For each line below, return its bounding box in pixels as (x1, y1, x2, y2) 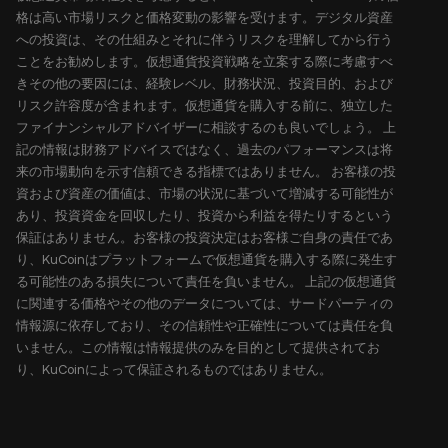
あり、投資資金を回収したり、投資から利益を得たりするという (16, 208, 393, 223)
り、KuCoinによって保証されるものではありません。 (16, 362, 332, 377)
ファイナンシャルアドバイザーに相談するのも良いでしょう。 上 (16, 120, 396, 135)
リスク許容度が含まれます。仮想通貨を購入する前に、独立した (16, 98, 393, 113)
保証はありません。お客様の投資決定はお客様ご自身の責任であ (16, 230, 393, 245)
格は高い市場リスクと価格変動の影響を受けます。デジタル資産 (16, 10, 393, 25)
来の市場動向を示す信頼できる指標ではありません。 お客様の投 (16, 164, 396, 179)
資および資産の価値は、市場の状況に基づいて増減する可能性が (16, 186, 393, 201)
